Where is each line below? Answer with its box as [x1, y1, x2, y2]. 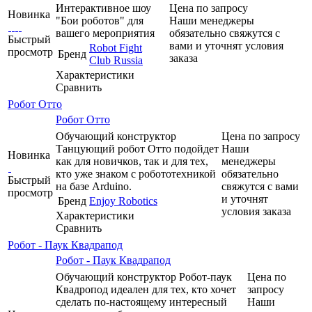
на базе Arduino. [56, 180, 132, 192]
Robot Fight [89, 41, 142, 54]
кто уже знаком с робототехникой [56, 167, 216, 180]
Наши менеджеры [169, 14, 254, 26]
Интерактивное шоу [56, 1, 151, 14]
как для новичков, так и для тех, [56, 155, 208, 167]
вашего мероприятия [56, 26, 155, 39]
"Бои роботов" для [56, 14, 143, 26]
